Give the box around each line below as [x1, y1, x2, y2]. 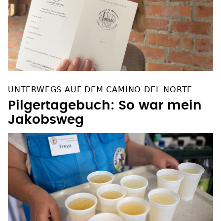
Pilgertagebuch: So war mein [8, 99, 202, 112]
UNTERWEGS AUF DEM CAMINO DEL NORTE [8, 85, 193, 95]
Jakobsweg [8, 113, 84, 127]
